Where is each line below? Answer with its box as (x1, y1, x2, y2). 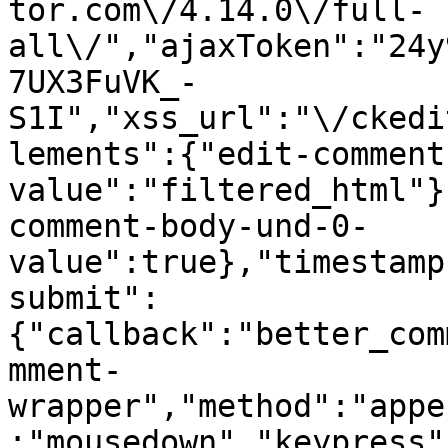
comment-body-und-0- (8, 208, 369, 244)
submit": (8, 280, 160, 316)
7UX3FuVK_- (8, 64, 198, 100)
